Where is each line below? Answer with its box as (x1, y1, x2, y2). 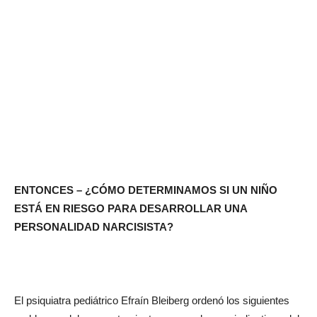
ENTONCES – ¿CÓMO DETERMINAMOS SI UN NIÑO (14, 183, 277, 196)
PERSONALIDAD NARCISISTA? (14, 220, 173, 233)
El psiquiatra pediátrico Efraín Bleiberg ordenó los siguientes (14, 294, 289, 306)
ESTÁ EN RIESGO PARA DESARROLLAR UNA (14, 202, 247, 214)
